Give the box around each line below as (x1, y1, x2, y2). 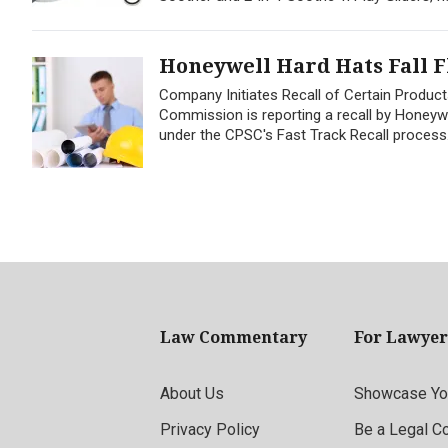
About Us (160, 384, 224, 403)
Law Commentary (160, 328, 307, 347)
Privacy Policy (160, 420, 260, 439)
